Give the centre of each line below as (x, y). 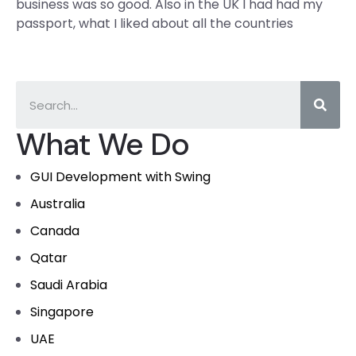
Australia (58, 204)
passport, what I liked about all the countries (155, 23)
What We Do (103, 144)
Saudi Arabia (69, 285)
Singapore (62, 312)
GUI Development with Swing (120, 177)
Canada (55, 231)
